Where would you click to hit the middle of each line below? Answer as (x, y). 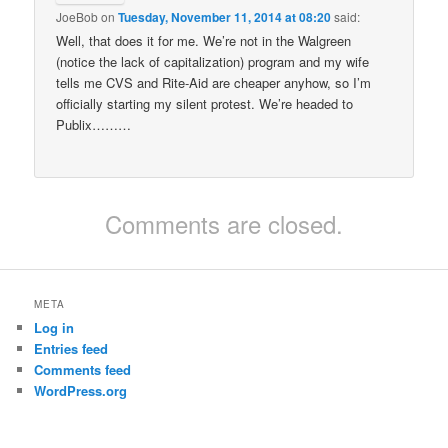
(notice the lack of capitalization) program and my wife (213, 61)
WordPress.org (81, 390)
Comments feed (83, 369)
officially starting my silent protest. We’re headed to (205, 103)
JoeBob (77, 16)
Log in (54, 327)
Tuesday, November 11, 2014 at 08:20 (225, 16)
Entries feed (71, 348)
